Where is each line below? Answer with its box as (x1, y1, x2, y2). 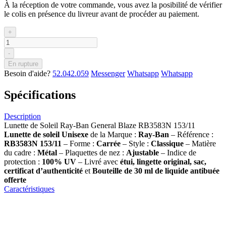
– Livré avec (76, 157, 120, 166)
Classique (151, 139, 186, 148)
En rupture (8, 60, 38, 68)
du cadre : (4, 148, 37, 157)
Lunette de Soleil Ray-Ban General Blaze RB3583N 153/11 (4, 121, 195, 130)
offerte (4, 175, 26, 184)
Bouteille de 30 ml (92, 166, 153, 175)
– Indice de (159, 148, 196, 157)
